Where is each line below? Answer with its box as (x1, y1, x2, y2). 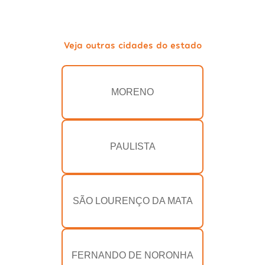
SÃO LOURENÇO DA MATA (72, 196, 193, 206)
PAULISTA (109, 141, 156, 152)
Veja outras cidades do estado (63, 39, 202, 51)
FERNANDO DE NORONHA (72, 250, 193, 261)
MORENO (111, 87, 154, 98)
